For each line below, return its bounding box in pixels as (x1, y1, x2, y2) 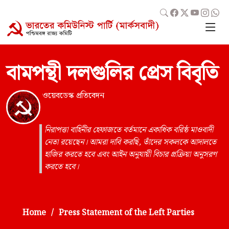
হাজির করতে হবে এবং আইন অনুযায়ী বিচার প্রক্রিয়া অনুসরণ (44, 148, 217, 162)
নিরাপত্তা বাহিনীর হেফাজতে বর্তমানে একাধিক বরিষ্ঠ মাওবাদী (44, 124, 213, 137)
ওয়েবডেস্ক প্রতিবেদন (42, 89, 105, 102)
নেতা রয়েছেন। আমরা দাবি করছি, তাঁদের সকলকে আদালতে (44, 136, 216, 149)
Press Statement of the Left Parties (59, 207, 194, 220)
